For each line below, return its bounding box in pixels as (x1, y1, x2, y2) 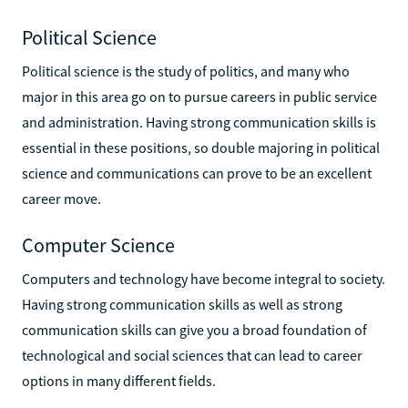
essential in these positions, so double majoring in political (22, 138, 380, 157)
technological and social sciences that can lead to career (22, 345, 362, 364)
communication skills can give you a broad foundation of (22, 320, 367, 339)
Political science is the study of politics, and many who (22, 61, 350, 80)
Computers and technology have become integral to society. (22, 269, 385, 288)
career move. (22, 189, 101, 208)
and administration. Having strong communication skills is (22, 112, 376, 131)
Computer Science (22, 231, 175, 258)
